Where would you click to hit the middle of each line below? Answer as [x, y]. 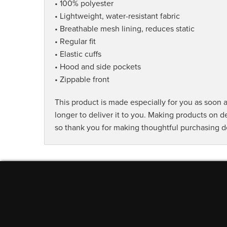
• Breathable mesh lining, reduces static [125, 29]
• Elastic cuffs [78, 54]
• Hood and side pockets [98, 67]
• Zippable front [82, 80]
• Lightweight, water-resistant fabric [117, 16]
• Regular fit [75, 42]
